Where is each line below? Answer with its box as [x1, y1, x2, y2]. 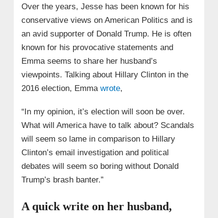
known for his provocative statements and [21, 42, 173, 52]
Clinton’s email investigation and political [21, 147, 169, 157]
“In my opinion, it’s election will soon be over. [21, 107, 185, 116]
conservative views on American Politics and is [21, 15, 193, 25]
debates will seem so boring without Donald [21, 161, 179, 171]
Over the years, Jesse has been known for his [21, 1, 189, 11]
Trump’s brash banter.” [21, 175, 104, 184]
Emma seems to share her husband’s [21, 56, 157, 66]
